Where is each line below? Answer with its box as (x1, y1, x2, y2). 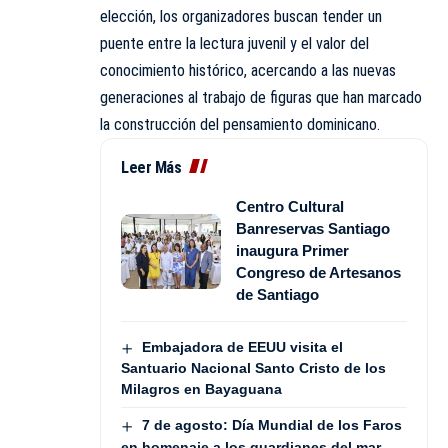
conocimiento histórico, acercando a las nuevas (100, 61, 396, 81)
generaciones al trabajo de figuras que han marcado (100, 88, 422, 108)
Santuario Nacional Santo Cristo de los (121, 360, 386, 377)
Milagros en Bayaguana (121, 381, 282, 398)
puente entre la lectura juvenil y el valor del (100, 34, 369, 54)
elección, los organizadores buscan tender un (100, 7, 382, 27)
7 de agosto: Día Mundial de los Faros (141, 417, 402, 434)
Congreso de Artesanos (236, 264, 401, 282)
